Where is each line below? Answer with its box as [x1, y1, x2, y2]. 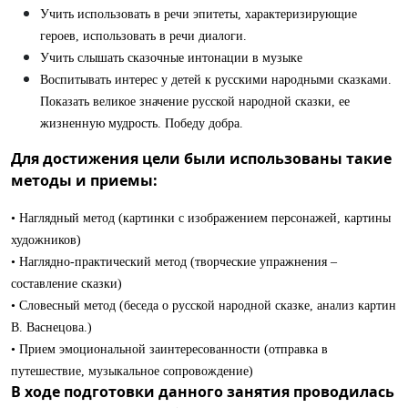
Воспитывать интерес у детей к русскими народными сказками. [40, 73, 392, 87]
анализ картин [317, 299, 396, 312]
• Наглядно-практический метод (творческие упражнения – [11, 255, 337, 269]
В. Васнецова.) [11, 321, 92, 334]
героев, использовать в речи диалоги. [40, 29, 247, 43]
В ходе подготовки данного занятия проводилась [11, 382, 394, 402]
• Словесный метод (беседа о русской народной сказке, [11, 299, 313, 312]
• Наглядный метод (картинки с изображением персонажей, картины [11, 211, 391, 225]
